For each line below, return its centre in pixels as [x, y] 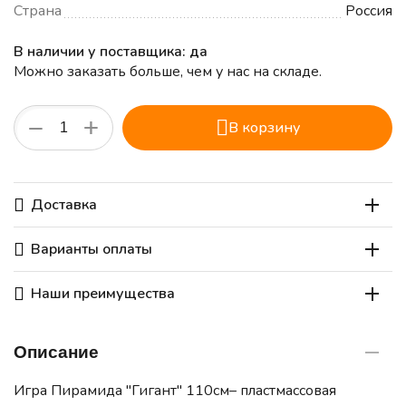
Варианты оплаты [92, 250]
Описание [56, 353]
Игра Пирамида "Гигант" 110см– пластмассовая [175, 391]
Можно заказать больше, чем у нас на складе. [168, 72]
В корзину [264, 128]
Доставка [64, 205]
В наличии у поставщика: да [111, 52]
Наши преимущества [103, 294]
